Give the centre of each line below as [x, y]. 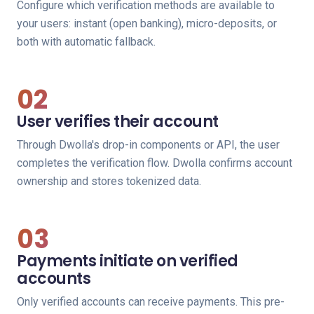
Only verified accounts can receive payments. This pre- [151, 302]
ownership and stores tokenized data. [109, 181]
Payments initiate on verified [128, 261]
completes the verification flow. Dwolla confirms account [155, 163]
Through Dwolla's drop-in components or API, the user [148, 145]
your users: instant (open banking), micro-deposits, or [147, 23]
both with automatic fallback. [86, 42]
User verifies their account [118, 122]
